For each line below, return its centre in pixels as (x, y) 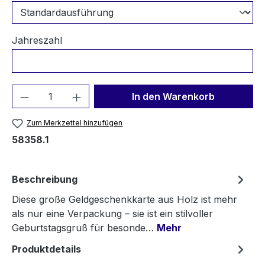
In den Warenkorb (174, 97)
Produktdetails (46, 249)
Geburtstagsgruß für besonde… (84, 228)
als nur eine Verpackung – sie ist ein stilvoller (112, 214)
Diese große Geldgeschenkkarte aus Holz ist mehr (125, 200)
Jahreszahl (37, 41)
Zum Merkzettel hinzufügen (75, 123)
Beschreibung (45, 180)
